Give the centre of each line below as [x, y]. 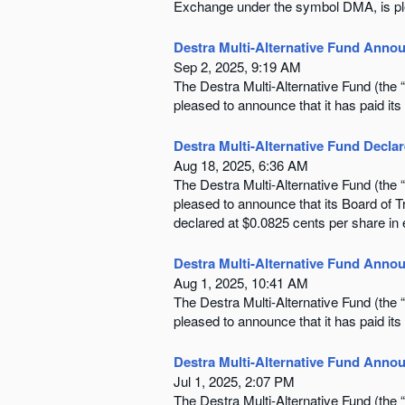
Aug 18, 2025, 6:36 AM [241, 165]
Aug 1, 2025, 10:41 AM [241, 282]
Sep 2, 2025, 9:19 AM [237, 66]
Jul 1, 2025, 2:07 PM [234, 381]
